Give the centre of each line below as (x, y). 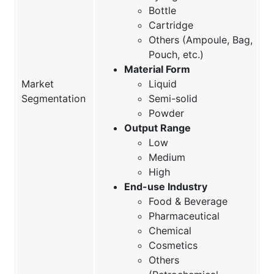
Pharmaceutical (184, 216)
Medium (167, 157)
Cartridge (171, 25)
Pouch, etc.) (176, 55)
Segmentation (54, 99)
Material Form (157, 69)
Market (38, 84)
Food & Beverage (188, 202)
